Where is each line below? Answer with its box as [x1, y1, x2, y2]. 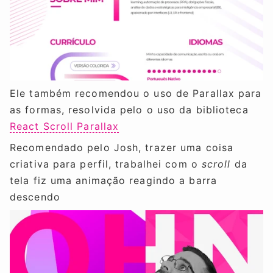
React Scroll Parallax [10, 120, 119, 133]
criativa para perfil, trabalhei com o [10, 158, 202, 171]
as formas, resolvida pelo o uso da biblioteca [10, 104, 249, 116]
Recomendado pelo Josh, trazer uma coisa [10, 141, 234, 154]
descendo [10, 191, 60, 204]
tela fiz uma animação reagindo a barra [10, 174, 217, 187]
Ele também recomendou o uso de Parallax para [10, 87, 262, 100]
